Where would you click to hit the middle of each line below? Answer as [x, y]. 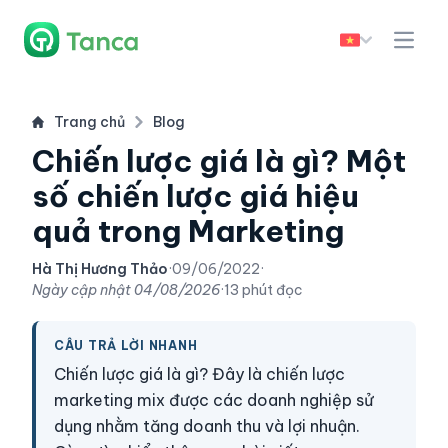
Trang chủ [89, 122]
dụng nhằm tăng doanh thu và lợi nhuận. [207, 426]
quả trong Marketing [188, 231]
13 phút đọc [263, 290]
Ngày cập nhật [83, 290]
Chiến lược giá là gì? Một [219, 161]
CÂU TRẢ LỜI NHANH [126, 345]
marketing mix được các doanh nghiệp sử [213, 400]
